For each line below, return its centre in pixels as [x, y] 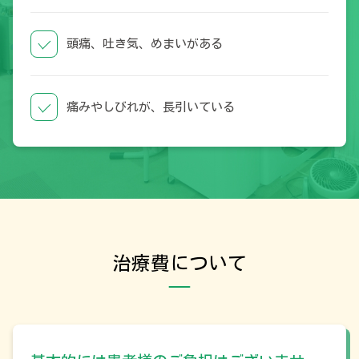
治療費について [179, 263]
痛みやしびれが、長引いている [151, 107]
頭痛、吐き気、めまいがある [145, 44]
